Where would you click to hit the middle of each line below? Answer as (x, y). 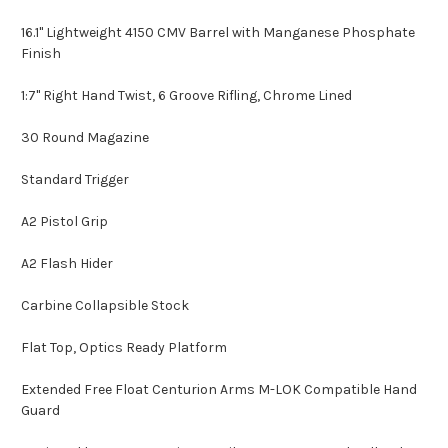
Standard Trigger (75, 180)
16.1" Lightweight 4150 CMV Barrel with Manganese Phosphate (218, 33)
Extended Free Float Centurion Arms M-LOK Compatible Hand (219, 390)
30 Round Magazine (85, 138)
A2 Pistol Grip (64, 222)
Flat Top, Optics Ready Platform (124, 348)
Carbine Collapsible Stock (105, 306)
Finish (41, 54)
